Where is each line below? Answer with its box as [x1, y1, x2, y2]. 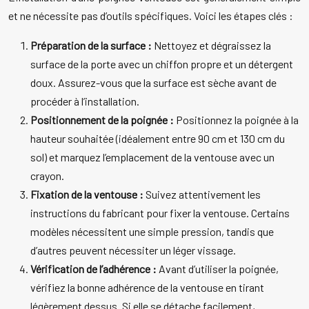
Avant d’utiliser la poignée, [159, 262, 279, 276]
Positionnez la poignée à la [176, 113, 299, 127]
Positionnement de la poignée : [30, 113, 176, 127]
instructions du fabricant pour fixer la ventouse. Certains [30, 206, 290, 220]
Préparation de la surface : [30, 39, 154, 52]
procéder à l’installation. [30, 94, 139, 108]
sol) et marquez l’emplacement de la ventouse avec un [30, 150, 275, 164]
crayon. [30, 169, 64, 183]
